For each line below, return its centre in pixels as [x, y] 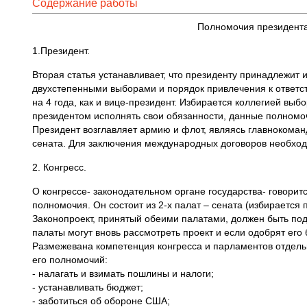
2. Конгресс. [59, 167]
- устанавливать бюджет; [88, 287]
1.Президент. [61, 51]
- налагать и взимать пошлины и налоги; [123, 273]
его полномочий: [70, 260]
